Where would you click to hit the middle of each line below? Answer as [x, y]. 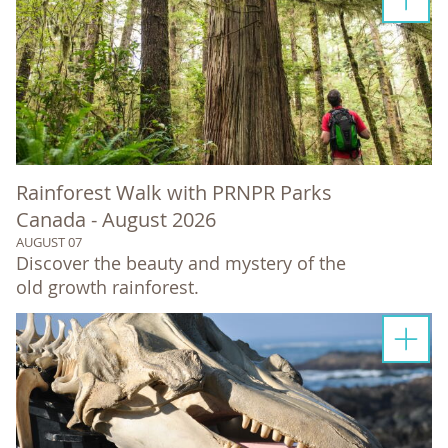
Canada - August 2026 [116, 219]
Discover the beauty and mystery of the [181, 262]
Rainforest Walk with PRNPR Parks [174, 192]
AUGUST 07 [49, 241]
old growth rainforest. [107, 286]
